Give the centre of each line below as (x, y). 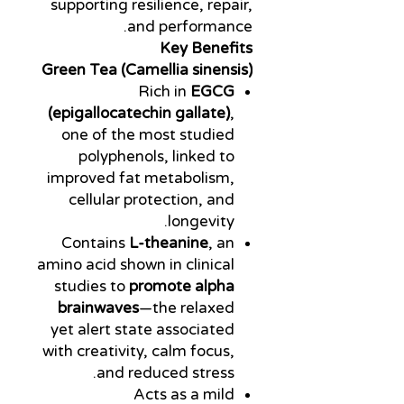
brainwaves (98, 308)
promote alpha (182, 286)
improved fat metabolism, (141, 178)
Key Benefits (206, 48)
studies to (92, 286)
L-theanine (169, 243)
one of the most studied (148, 134)
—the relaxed (187, 308)
